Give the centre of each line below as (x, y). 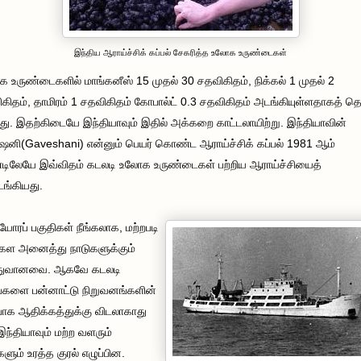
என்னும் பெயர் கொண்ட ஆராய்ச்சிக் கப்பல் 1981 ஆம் (210, 143)
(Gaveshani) (52, 143)
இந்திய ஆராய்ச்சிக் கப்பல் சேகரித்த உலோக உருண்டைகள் (180, 52)
